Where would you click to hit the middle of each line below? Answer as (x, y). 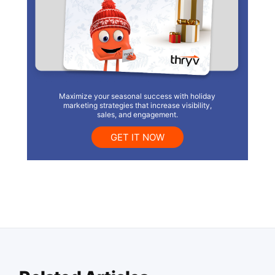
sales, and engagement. (137, 114)
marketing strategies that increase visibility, (137, 105)
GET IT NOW (137, 137)
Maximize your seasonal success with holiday (137, 96)
